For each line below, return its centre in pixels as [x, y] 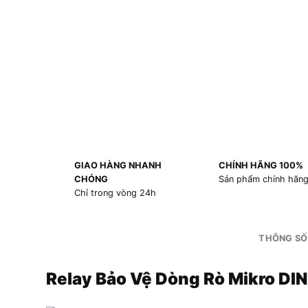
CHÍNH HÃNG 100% [261, 166]
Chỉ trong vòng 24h [115, 193]
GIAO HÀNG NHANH [118, 166]
